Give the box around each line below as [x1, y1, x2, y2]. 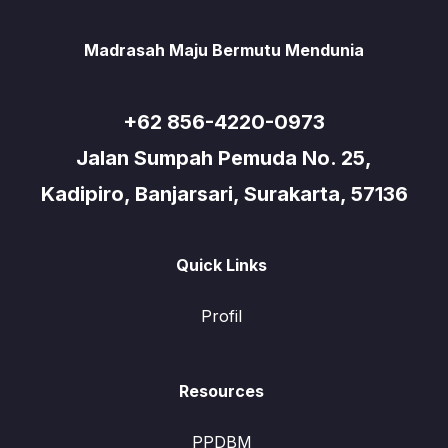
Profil [201, 306, 242, 326]
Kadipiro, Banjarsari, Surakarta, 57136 [40, 182, 408, 206]
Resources [179, 381, 264, 401]
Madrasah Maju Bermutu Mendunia [84, 40, 364, 60]
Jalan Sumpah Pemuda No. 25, [76, 146, 372, 170]
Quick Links [176, 255, 267, 275]
